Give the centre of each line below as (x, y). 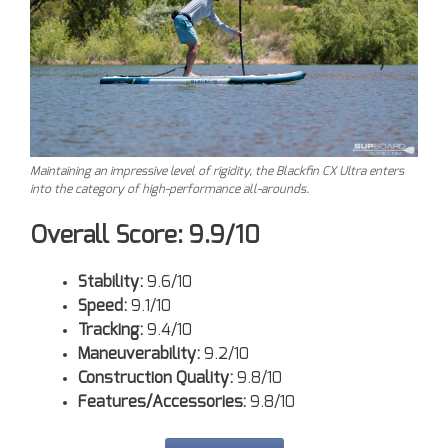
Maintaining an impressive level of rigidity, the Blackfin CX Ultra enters (217, 170)
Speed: (102, 305)
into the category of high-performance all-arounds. (169, 188)
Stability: (110, 281)
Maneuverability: (139, 353)
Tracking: (110, 329)
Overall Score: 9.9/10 (145, 235)
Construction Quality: (155, 377)
